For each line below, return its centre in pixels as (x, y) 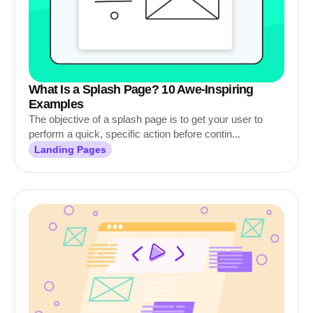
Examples (56, 104)
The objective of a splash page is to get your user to (146, 119)
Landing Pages (70, 150)
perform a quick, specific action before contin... (134, 134)
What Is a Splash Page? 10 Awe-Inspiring (141, 89)
